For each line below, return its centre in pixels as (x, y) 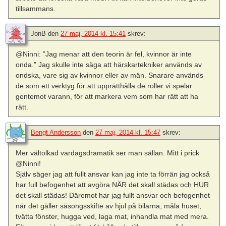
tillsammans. (36, 9)
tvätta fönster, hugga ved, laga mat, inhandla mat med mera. (112, 216)
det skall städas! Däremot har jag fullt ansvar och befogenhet (113, 195)
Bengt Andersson (56, 132)
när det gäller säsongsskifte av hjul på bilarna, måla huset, (109, 206)
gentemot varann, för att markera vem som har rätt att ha (107, 97)
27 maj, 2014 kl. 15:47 (128, 132)
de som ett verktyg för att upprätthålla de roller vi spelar (104, 86)
